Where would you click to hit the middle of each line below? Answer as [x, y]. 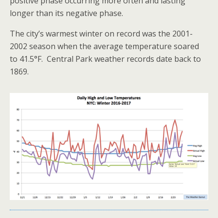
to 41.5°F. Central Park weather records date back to [105, 59]
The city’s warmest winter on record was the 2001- [101, 34]
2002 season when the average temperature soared [104, 46]
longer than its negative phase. [66, 13]
